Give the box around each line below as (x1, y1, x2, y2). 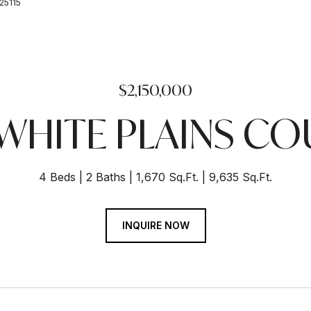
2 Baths (86, 170, 126, 184)
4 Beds (39, 170, 76, 184)
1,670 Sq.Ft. (136, 170, 199, 184)
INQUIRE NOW (121, 219, 190, 231)
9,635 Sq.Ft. (209, 170, 272, 184)
